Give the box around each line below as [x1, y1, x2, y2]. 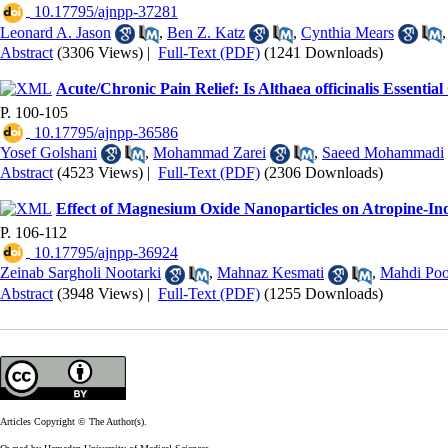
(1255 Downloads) [264, 284, 383, 302]
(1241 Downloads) [264, 43, 383, 61]
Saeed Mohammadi [322, 143, 444, 161]
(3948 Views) [57, 284, 143, 302]
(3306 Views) [57, 43, 143, 61]
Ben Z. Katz [167, 23, 245, 41]
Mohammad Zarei [153, 143, 266, 161]
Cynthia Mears [301, 23, 394, 41]
